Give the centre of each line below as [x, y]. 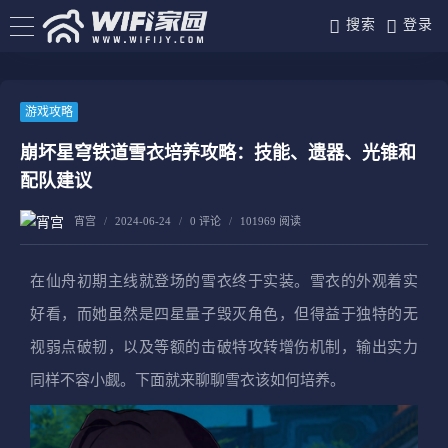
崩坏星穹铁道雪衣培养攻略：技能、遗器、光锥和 [218, 153]
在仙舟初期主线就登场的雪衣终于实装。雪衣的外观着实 [224, 281]
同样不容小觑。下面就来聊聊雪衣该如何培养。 [187, 380]
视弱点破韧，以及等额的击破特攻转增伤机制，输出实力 [224, 347]
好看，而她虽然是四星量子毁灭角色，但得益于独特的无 [224, 314]
